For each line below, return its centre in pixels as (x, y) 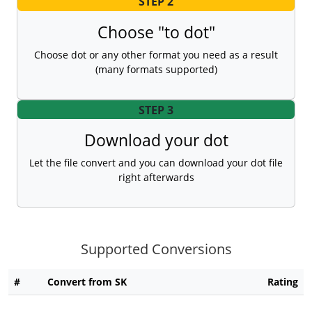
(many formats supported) (156, 70)
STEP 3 (156, 110)
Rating (283, 282)
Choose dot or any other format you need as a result (156, 55)
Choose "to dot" (156, 32)
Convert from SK (87, 282)
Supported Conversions (156, 249)
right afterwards (156, 178)
